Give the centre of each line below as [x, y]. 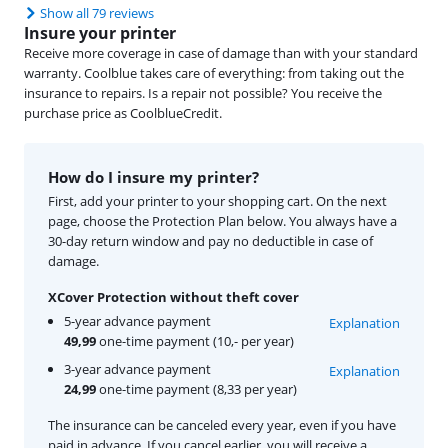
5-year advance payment [137, 321]
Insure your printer [100, 33]
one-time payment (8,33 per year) [196, 389]
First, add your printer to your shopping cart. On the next [217, 201]
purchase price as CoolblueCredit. [123, 113]
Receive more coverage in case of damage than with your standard [221, 53]
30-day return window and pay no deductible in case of [210, 241]
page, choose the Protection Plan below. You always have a [222, 221]
